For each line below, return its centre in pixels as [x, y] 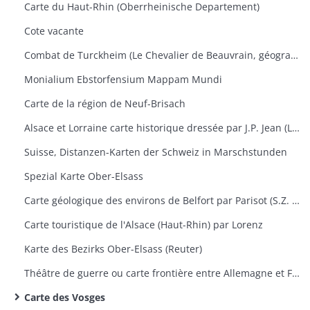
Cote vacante [54, 31]
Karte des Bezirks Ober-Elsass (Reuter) [113, 249]
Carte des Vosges [65, 297]
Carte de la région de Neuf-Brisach [105, 103]
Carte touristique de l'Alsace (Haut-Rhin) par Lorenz [144, 225]
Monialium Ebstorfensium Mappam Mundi [123, 79]
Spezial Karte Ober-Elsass [84, 176]
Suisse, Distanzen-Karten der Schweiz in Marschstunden [156, 152]
